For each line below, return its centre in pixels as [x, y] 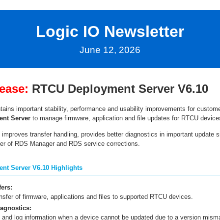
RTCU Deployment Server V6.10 [120, 89]
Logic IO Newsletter [110, 31]
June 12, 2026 [110, 50]
